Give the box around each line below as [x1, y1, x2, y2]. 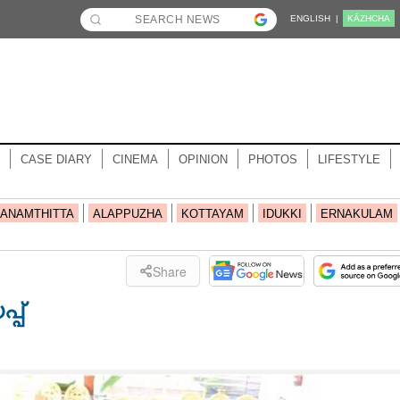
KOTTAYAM [180, 207, 244, 221]
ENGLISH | [290, 13, 338, 23]
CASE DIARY [20, 153, 92, 166]
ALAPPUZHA [92, 207, 162, 221]
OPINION [178, 153, 228, 166]
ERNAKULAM [320, 207, 393, 221]
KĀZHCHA [347, 13, 390, 23]
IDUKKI [262, 207, 302, 221]
